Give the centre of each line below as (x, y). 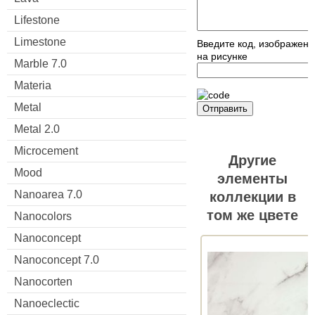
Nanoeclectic (47, 303)
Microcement (46, 150)
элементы (252, 179)
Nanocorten (43, 281)
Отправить (225, 109)
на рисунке (222, 57)
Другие (252, 161)
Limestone (40, 41)
